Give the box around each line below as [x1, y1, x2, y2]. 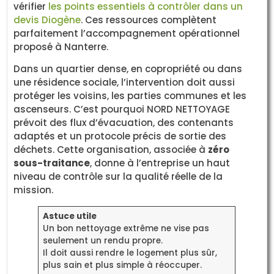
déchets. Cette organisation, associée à [13, 143, 209, 156]
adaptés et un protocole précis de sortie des [13, 129, 227, 143]
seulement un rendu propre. [42, 234, 163, 246]
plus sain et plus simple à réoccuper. [42, 259, 202, 271]
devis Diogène [13, 13, 81, 26]
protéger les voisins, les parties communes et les [13, 89, 247, 102]
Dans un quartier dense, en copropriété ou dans [13, 62, 243, 75]
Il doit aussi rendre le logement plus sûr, [42, 246, 217, 259]
